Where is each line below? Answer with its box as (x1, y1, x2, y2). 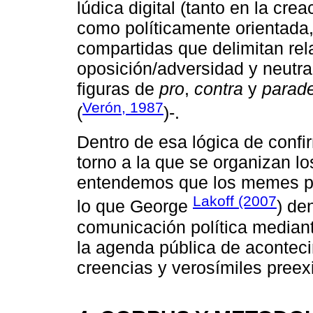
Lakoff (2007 (193, 193, 277, 210)
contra (194, 78, 243, 99)
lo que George (77, 196, 193, 217)
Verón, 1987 (82, 99, 163, 115)
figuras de (77, 78, 159, 99)
